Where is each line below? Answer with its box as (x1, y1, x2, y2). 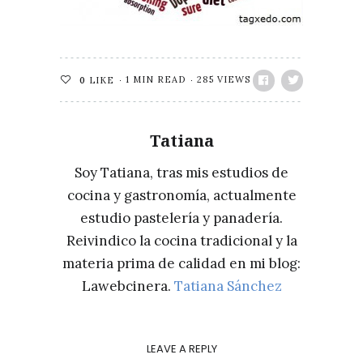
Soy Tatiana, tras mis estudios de (75, 164, 288, 181)
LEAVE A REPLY (146, 341, 217, 357)
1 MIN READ (126, 74, 186, 85)
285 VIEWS (197, 74, 250, 85)
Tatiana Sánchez (173, 277, 282, 295)
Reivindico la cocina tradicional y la (66, 232, 297, 250)
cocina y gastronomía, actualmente (66, 186, 297, 204)
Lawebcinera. (81, 277, 174, 295)
